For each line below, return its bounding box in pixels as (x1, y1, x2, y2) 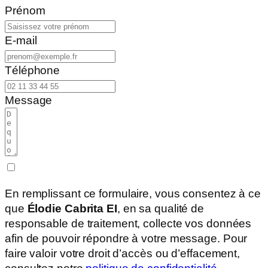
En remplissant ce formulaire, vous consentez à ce (5, 187, 261, 200)
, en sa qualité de (117, 202, 205, 215)
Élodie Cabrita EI (27, 202, 117, 215)
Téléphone (5, 64, 60, 77)
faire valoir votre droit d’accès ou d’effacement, (5, 246, 240, 260)
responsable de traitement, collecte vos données (5, 217, 252, 230)
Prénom (5, 4, 45, 17)
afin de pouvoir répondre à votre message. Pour (5, 232, 248, 245)
